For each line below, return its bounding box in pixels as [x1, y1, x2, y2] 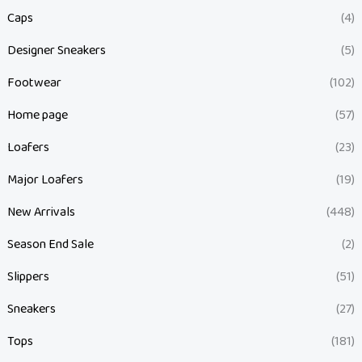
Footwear [6, 72, 61, 93]
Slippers [6, 266, 49, 287]
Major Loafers [6, 169, 83, 190]
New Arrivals [6, 201, 75, 222]
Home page [6, 104, 68, 125]
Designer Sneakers [6, 40, 106, 61]
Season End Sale [6, 234, 94, 255]
